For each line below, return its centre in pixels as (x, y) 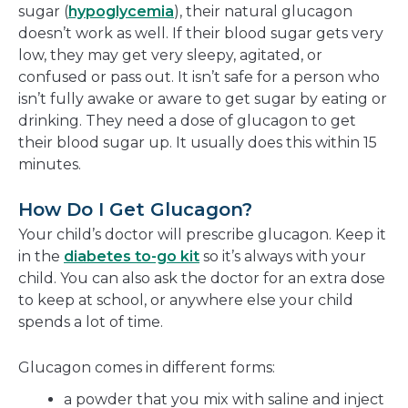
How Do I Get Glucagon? (135, 210)
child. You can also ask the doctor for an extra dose (202, 279)
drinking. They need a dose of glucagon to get (187, 121)
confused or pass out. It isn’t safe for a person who (199, 77)
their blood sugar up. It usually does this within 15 (198, 143)
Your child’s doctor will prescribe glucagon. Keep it (202, 235)
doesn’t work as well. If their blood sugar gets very (201, 34)
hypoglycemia (121, 12)
